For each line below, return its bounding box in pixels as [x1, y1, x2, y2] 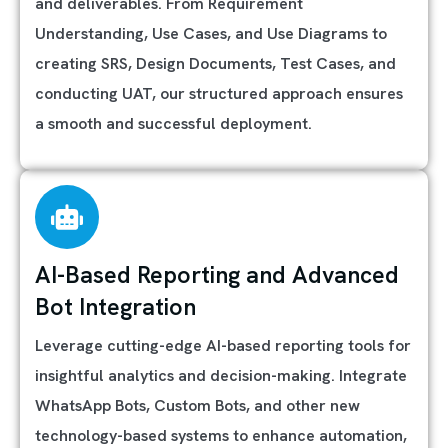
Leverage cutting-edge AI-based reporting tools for [35, 335, 411, 356]
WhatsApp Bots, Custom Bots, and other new [35, 395, 360, 416]
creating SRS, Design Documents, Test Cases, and [35, 53, 396, 74]
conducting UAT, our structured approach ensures [35, 83, 403, 104]
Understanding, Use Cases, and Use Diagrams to [35, 23, 387, 44]
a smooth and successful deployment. [35, 113, 312, 134]
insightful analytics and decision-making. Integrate [35, 365, 407, 386]
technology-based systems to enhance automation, [35, 425, 407, 446]
